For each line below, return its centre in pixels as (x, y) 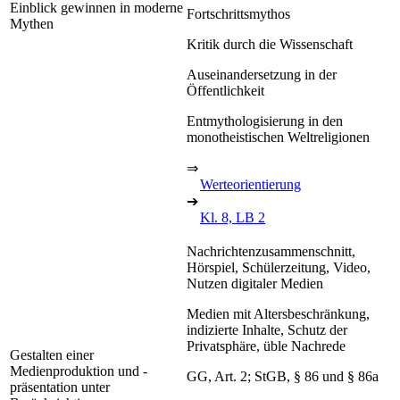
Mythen (32, 23)
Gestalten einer (52, 354)
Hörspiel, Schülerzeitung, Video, (279, 267)
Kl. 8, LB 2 (233, 217)
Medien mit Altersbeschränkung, (278, 313)
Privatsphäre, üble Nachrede (266, 346)
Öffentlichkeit (225, 90)
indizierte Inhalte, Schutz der (267, 329)
